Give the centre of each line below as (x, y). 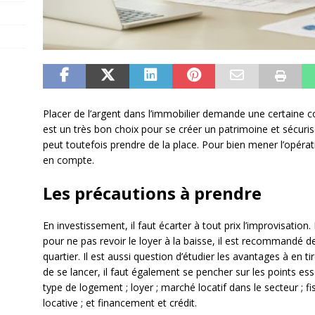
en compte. (68, 160)
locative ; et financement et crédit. (120, 302)
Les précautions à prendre (152, 193)
